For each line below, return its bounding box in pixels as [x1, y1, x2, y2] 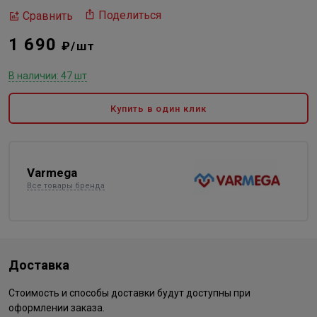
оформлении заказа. [8, 302, 105, 313]
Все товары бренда [27, 180, 105, 190]
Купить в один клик [110, 103, 207, 114]
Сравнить [23, 8, 73, 23]
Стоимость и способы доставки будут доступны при [8, 287, 250, 299]
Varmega [27, 165, 77, 180]
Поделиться [98, 8, 161, 22]
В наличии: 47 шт [8, 70, 87, 81]
